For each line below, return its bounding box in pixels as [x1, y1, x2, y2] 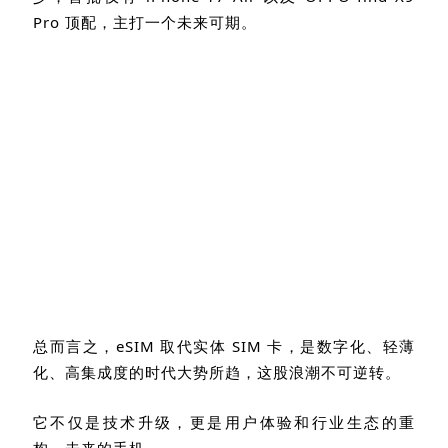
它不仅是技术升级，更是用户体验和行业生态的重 [33, 411, 415, 432]
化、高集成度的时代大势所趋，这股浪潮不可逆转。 [33, 361, 401, 382]
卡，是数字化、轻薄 [267, 335, 415, 356]
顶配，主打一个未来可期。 [65, 11, 257, 32]
